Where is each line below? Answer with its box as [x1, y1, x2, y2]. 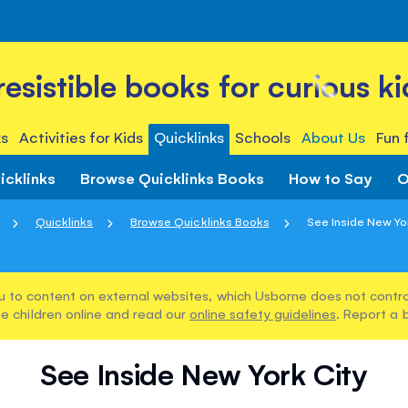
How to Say [289, 167, 372, 188]
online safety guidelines [189, 304, 337, 322]
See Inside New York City [40, 354, 368, 393]
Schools [235, 127, 291, 147]
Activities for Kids [18, 127, 143, 147]
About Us [301, 127, 366, 147]
